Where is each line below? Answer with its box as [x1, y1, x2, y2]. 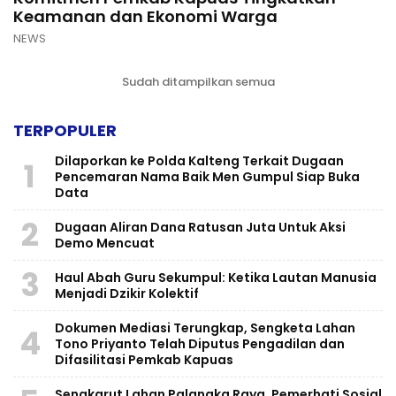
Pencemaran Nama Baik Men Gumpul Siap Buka [55, 167, 360, 186]
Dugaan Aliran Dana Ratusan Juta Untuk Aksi [55, 217, 346, 236]
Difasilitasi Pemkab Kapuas [55, 350, 233, 369]
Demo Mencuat [55, 233, 155, 252]
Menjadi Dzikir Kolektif [55, 284, 199, 302]
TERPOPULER [13, 118, 117, 141]
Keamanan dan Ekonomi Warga [13, 4, 278, 27]
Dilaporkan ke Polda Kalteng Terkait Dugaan [55, 151, 344, 170]
